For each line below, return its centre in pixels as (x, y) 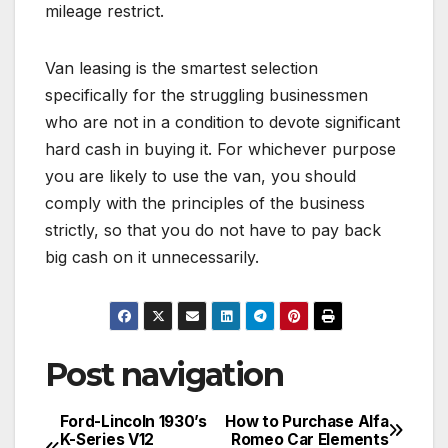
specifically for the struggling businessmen (206, 94)
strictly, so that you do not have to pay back (213, 229)
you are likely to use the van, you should (200, 175)
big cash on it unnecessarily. (152, 256)
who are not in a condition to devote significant (222, 121)
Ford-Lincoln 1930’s (133, 421)
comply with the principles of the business (205, 202)
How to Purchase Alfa (307, 421)
